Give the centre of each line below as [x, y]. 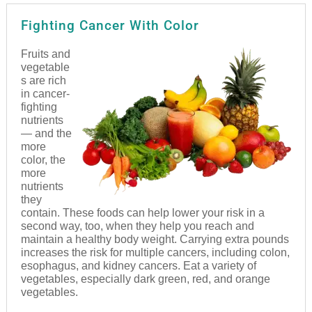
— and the [46, 133]
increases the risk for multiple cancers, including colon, [155, 252]
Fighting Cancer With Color [110, 25]
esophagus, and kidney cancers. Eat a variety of [138, 265]
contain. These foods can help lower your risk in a [142, 212]
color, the [43, 159]
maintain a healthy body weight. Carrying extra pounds [155, 239]
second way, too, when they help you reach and [137, 226]
